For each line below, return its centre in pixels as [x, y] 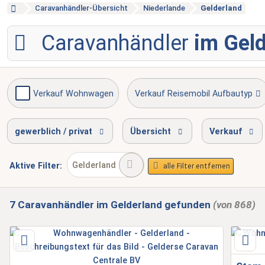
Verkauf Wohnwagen [73, 94]
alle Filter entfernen [196, 166]
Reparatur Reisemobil [75, 131]
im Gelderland [129, 205]
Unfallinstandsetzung [197, 131]
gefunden [188, 205]
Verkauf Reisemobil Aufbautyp [194, 94]
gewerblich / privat [54, 132]
